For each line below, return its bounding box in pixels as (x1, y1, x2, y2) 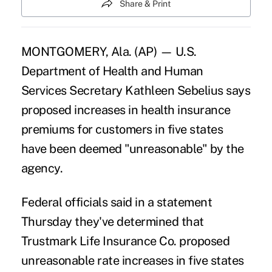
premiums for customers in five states (21, 121, 223, 137)
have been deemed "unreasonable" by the (21, 141, 244, 156)
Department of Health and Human (21, 63, 203, 78)
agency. (21, 160, 63, 175)
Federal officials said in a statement (21, 194, 212, 209)
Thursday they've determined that (21, 214, 204, 229)
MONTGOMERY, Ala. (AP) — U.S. (21, 44, 197, 59)
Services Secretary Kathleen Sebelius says (21, 83, 251, 98)
